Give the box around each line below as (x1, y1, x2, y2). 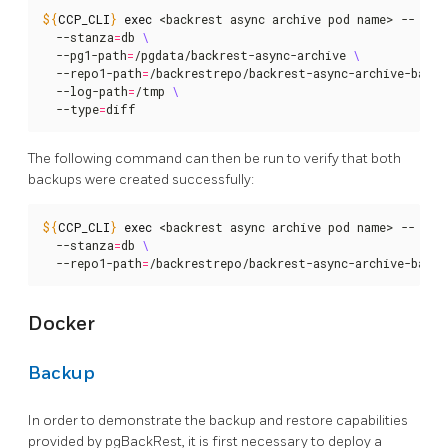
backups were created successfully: (28, 171, 254, 189)
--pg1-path (42, 46, 127, 63)
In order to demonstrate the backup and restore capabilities (28, 412, 408, 430)
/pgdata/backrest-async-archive (134, 46, 353, 63)
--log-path (42, 82, 128, 99)
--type (42, 100, 99, 117)
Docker (28, 311, 95, 336)
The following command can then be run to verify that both (28, 150, 401, 168)
